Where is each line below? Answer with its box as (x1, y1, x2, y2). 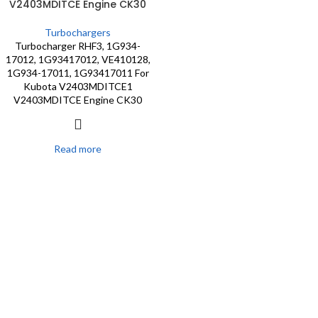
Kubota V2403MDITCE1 (23, 80, 133, 92)
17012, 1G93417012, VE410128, (5, 53, 150, 65)
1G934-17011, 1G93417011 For (6, 67, 149, 79)
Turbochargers (45, 26, 111, 38)
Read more (54, 143, 102, 155)
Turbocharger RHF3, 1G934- (15, 40, 141, 52)
